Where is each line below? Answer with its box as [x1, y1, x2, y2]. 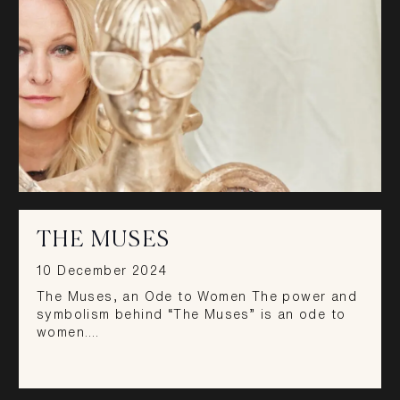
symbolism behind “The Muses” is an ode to [37, 308, 346, 321]
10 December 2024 [37, 263, 168, 277]
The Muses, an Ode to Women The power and [37, 290, 357, 304]
